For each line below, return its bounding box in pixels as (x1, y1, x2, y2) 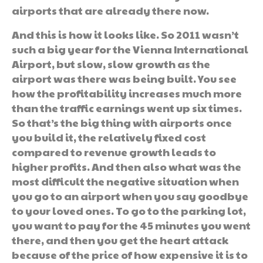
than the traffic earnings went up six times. (12, 100, 242, 115)
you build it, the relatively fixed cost (12, 129, 206, 144)
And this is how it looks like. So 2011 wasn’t (12, 26, 239, 42)
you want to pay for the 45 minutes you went (12, 217, 251, 232)
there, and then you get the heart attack (12, 232, 228, 247)
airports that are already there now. (12, 2, 209, 18)
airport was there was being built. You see (12, 70, 237, 86)
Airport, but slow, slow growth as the (12, 56, 210, 71)
